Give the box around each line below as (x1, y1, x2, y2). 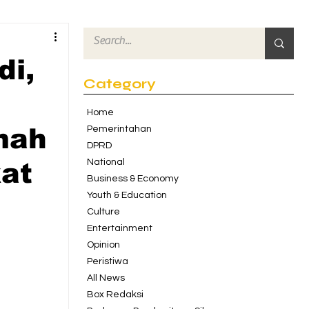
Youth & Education (87, 190, 167, 200)
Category (83, 75, 156, 92)
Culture (87, 207, 120, 217)
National (87, 157, 125, 167)
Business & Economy (87, 174, 179, 183)
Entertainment (87, 223, 152, 233)
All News (87, 273, 125, 283)
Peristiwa (87, 257, 128, 266)
